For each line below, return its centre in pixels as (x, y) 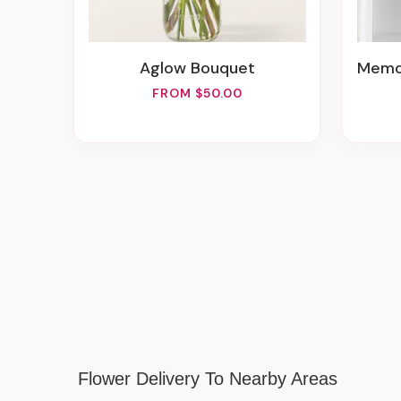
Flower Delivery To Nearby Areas (208, 379)
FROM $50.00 (197, 93)
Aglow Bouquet (202, 68)
